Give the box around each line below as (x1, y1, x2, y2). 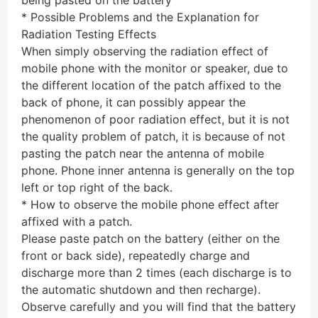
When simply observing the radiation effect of (21, 44, 268, 59)
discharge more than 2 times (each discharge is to (21, 265, 292, 280)
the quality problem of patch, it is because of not (21, 129, 285, 144)
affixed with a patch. (21, 214, 132, 229)
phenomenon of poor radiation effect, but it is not (21, 112, 290, 127)
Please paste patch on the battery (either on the (21, 231, 280, 246)
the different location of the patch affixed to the (21, 78, 281, 93)
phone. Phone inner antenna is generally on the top (21, 163, 295, 178)
